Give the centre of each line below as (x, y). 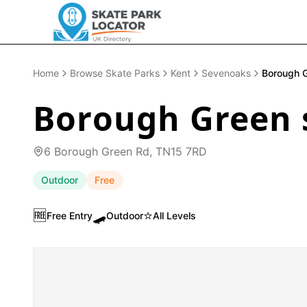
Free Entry (70, 216)
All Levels (174, 216)
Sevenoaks (226, 73)
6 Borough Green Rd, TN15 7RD (125, 151)
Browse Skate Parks (115, 73)
